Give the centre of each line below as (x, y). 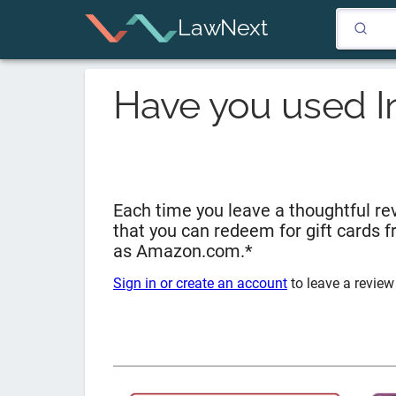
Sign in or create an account (200, 283)
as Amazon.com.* (183, 251)
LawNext (223, 28)
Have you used (244, 105)
